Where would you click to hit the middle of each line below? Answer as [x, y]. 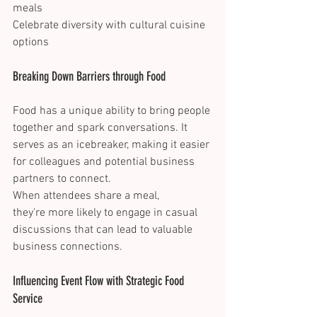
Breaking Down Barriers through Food [91, 77]
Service [29, 299]
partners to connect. [63, 179]
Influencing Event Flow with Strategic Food [100, 281]
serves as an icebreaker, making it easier [113, 145]
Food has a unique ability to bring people [113, 111]
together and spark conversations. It [102, 128]
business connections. [69, 247]
